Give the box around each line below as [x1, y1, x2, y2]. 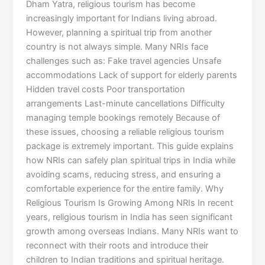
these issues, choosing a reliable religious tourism [26, 127, 225, 138]
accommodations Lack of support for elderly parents [26, 70, 238, 81]
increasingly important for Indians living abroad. [26, 13, 218, 24]
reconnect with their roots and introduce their [26, 240, 209, 251]
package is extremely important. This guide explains [26, 141, 234, 152]
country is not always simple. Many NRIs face [26, 41, 209, 53]
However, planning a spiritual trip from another [26, 27, 212, 38]
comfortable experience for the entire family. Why [26, 183, 224, 195]
